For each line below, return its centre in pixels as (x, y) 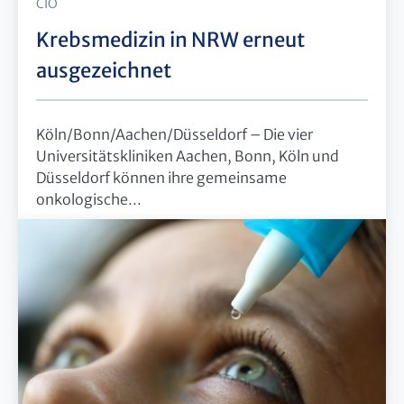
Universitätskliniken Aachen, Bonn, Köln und (188, 156)
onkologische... (89, 199)
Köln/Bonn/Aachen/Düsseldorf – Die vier (174, 134)
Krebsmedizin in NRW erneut (170, 40)
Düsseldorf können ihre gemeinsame (161, 177)
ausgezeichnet (104, 71)
